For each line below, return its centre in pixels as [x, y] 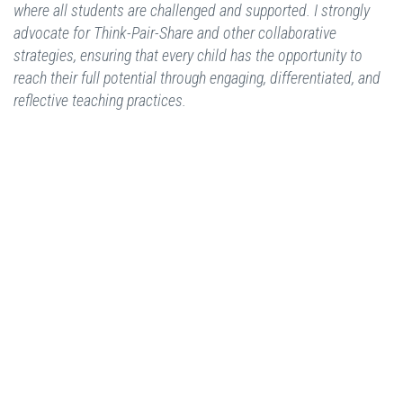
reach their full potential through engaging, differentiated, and [197, 78]
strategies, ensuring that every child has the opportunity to [188, 56]
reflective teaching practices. [105, 101]
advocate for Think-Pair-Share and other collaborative [175, 33]
